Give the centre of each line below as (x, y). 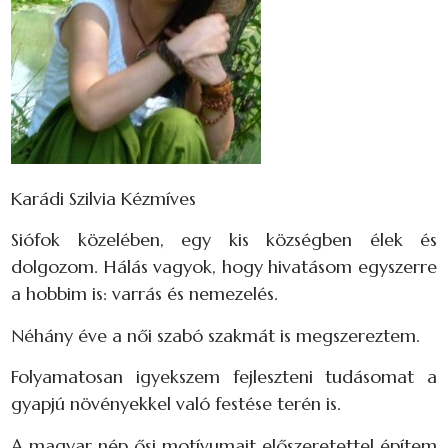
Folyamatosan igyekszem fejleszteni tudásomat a (224, 377)
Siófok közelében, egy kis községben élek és (224, 240)
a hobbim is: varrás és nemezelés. (144, 294)
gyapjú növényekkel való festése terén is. (176, 404)
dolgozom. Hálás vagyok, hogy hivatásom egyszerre (224, 267)
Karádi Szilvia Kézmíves (103, 198)
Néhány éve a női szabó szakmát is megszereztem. (215, 335)
